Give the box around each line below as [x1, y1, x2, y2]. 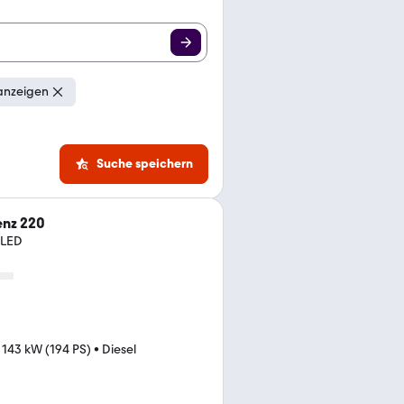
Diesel [102, 342, 136, 357]
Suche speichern [96, 156, 193, 171]
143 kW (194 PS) [2, 342, 91, 357]
